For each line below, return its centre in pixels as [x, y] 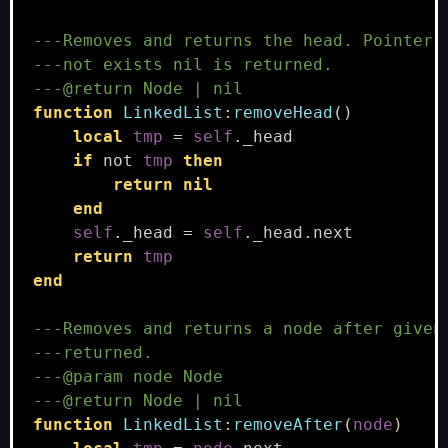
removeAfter [287, 425]
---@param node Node [127, 377]
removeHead [282, 113]
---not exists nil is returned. [182, 65]
